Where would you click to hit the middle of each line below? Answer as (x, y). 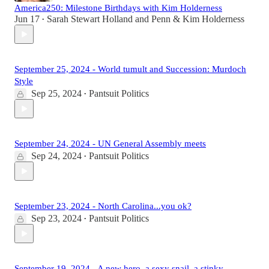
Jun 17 (27, 19)
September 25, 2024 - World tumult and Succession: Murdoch (130, 69)
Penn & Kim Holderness (198, 19)
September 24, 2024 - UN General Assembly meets (110, 144)
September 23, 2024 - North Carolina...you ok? (103, 206)
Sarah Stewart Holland (90, 19)
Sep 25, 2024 (56, 94)
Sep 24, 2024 (56, 156)
